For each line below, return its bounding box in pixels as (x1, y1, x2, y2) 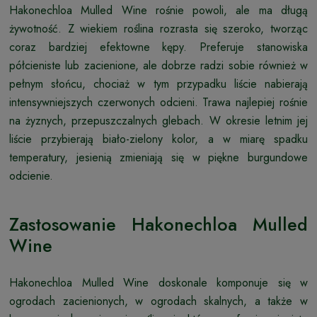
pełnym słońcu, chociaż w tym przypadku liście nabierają (9, 75, 308, 92)
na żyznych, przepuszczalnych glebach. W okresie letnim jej (9, 112, 308, 129)
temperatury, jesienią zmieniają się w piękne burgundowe (9, 149, 308, 166)
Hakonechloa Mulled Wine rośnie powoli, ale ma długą (9, 1, 308, 18)
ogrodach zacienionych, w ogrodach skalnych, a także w (9, 292, 308, 309)
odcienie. (9, 167, 53, 184)
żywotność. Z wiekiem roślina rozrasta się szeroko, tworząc (9, 20, 308, 37)
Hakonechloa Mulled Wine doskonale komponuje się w (9, 274, 308, 291)
